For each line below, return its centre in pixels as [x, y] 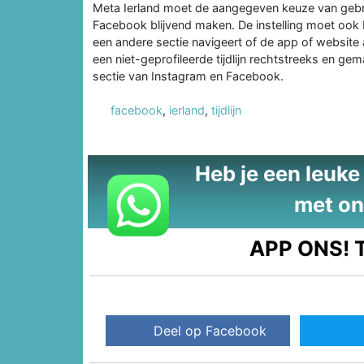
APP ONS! [300, 248]
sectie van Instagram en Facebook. [188, 76]
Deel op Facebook [210, 331]
